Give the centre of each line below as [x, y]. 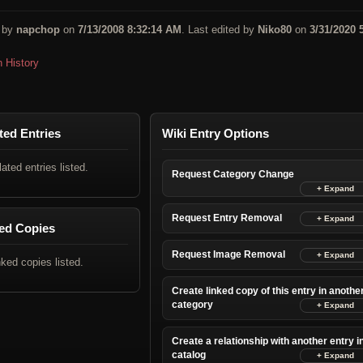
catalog [189, 354]
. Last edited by [220, 29]
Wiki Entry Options [216, 133]
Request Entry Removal [227, 218]
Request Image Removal [228, 254]
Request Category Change [233, 174]
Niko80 [275, 29]
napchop [38, 29]
